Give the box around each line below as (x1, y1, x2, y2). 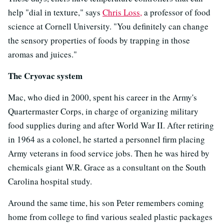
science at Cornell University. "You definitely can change (8, 20, 208, 32)
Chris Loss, (102, 6, 142, 18)
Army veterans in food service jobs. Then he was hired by (8, 147, 209, 159)
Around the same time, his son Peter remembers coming (8, 197, 204, 209)
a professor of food (142, 6, 210, 18)
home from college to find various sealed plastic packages (8, 211, 212, 223)
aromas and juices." (8, 48, 77, 60)
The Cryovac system (8, 69, 82, 82)
